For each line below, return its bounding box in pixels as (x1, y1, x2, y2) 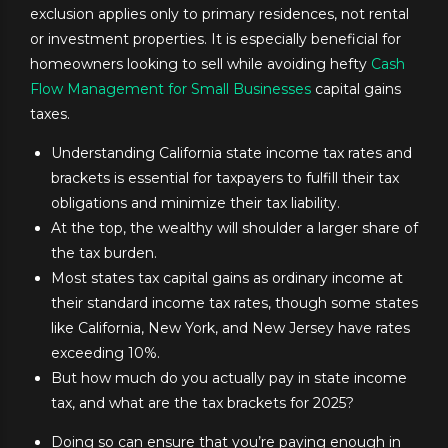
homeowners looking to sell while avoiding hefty (30, 55, 371, 74)
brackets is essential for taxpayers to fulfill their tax (51, 169, 399, 188)
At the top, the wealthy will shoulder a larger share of (51, 219, 418, 238)
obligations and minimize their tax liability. (51, 194, 340, 213)
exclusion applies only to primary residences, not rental (30, 5, 409, 24)
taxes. (30, 105, 70, 124)
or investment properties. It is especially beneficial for (30, 30, 401, 49)
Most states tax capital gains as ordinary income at (51, 269, 403, 288)
